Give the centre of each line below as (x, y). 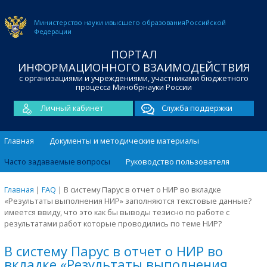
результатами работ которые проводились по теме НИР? (113, 223)
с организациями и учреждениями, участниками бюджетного (133, 78)
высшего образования (147, 22)
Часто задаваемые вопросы (57, 161)
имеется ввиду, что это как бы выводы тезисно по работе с (117, 212)
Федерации (53, 31)
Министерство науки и (72, 22)
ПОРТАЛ (133, 54)
